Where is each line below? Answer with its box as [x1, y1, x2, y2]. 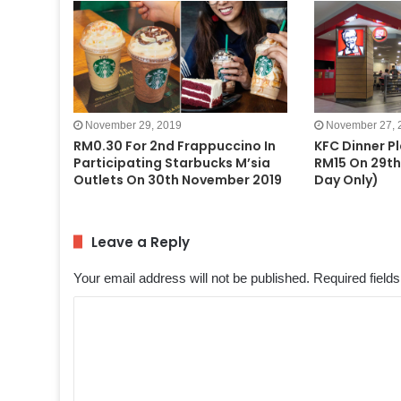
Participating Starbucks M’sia [73, 153, 271, 172]
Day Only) [313, 170, 379, 189]
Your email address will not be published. [73, 269, 311, 286]
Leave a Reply [91, 232, 191, 252]
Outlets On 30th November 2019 [73, 170, 283, 189]
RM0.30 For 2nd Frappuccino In [73, 136, 277, 155]
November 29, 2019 [85, 118, 183, 132]
